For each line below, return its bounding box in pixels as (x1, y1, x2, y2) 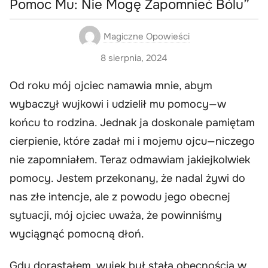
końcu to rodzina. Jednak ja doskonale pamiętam (10, 115, 255, 129)
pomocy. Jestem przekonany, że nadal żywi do (10, 171, 245, 185)
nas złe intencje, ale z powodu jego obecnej (10, 190, 230, 203)
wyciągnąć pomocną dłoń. (10, 227, 144, 240)
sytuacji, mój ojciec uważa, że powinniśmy (10, 208, 222, 222)
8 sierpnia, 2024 (100, 51, 167, 64)
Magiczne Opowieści (103, 30, 190, 42)
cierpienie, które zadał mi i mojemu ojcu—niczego (10, 134, 255, 148)
